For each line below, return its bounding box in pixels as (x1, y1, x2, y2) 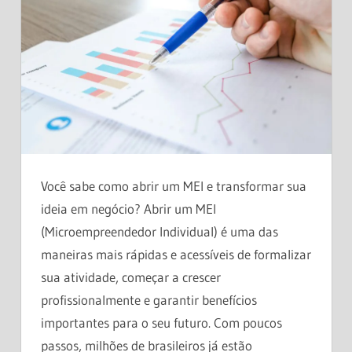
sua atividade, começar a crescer (41, 268, 221, 285)
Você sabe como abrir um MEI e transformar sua (41, 177, 306, 194)
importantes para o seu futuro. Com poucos (41, 313, 282, 331)
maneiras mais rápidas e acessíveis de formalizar (41, 245, 311, 262)
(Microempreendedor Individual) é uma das (41, 222, 278, 240)
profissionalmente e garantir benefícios (41, 291, 257, 308)
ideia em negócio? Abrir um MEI (41, 200, 216, 217)
